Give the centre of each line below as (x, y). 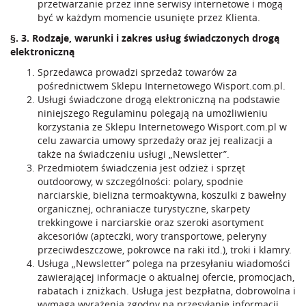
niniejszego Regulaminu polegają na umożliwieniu (153, 113)
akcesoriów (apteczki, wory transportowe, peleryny (152, 236)
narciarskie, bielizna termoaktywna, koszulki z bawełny (162, 195)
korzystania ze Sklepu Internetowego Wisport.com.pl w (162, 127)
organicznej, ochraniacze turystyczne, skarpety (144, 209)
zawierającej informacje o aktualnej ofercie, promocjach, (166, 277)
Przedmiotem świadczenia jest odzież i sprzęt (141, 168)
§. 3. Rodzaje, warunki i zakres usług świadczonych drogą (145, 38)
